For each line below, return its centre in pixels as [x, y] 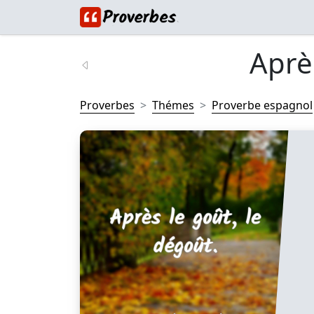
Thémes [173, 105]
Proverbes [107, 105]
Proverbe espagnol [262, 105]
